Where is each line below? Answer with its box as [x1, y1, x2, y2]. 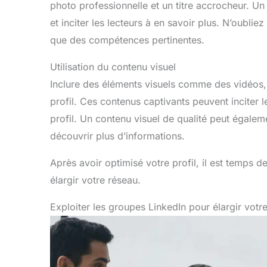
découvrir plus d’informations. [50, 130, 185, 142]
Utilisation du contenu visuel [50, 61, 176, 73]
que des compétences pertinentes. [50, 34, 204, 46]
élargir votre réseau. [50, 174, 141, 187]
